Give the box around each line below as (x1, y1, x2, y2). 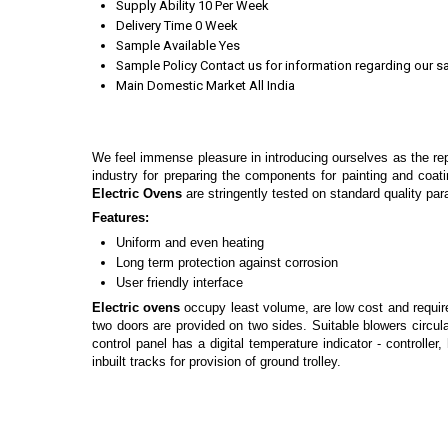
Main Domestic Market (116, 78, 246, 94)
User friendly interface (116, 274, 243, 290)
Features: (92, 209, 149, 225)
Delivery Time (116, 18, 192, 34)
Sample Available (116, 38, 216, 54)
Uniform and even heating (116, 234, 264, 250)
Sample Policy (116, 58, 197, 74)
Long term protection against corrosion (116, 254, 338, 270)
